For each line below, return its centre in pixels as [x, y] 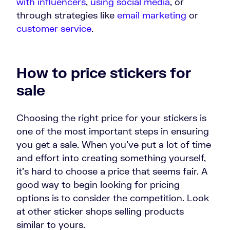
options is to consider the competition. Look [113, 198]
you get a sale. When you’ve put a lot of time [114, 145]
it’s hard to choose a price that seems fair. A [112, 171]
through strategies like [67, 15]
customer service [54, 28]
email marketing [152, 15]
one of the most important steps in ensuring [113, 131]
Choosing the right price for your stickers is [111, 118]
